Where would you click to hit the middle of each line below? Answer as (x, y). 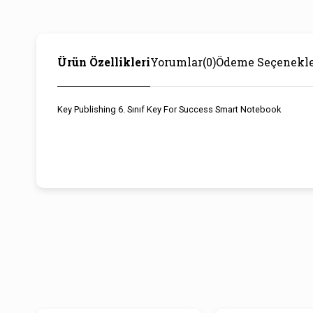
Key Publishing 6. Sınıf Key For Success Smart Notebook (169, 109)
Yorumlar (176, 61)
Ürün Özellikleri (104, 61)
